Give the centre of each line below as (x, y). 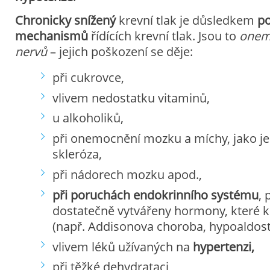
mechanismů (51, 36)
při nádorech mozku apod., (127, 174)
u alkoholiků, (88, 118)
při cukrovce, (89, 77)
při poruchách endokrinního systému (156, 195)
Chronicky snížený (65, 20)
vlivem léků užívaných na (123, 246)
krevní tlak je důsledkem (186, 20)
